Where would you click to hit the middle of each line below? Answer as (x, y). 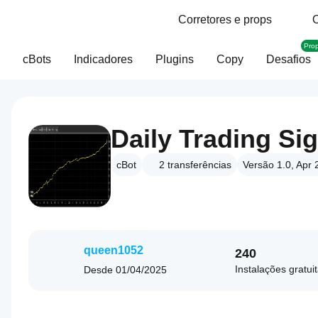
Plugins (175, 59)
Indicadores (103, 59)
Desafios (289, 59)
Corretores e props (225, 20)
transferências (199, 165)
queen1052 (114, 250)
